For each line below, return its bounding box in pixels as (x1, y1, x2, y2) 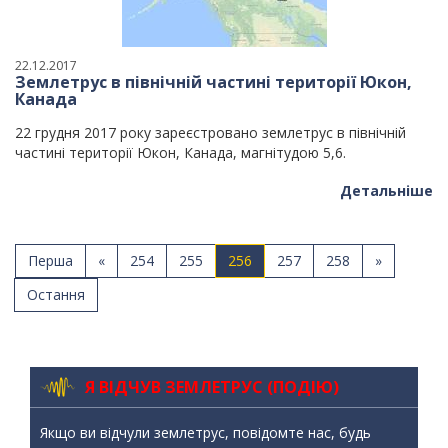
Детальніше (340, 181, 433, 200)
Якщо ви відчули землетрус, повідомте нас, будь (40, 423, 371, 442)
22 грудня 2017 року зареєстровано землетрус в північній (15, 123, 406, 142)
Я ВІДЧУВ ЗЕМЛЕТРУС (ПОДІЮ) (85, 375, 339, 398)
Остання (27, 285, 85, 304)
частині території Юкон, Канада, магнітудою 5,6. (15, 143, 346, 162)
